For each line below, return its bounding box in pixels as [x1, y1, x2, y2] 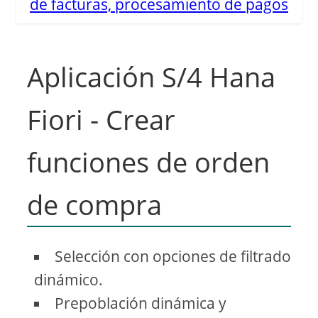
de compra [27, 186, 163, 224]
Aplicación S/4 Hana [27, 58, 276, 96]
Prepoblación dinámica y [55, 293, 227, 314]
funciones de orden [27, 143, 270, 181]
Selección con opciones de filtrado [55, 246, 292, 267]
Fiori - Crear [27, 101, 176, 138]
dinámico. [34, 270, 104, 290]
